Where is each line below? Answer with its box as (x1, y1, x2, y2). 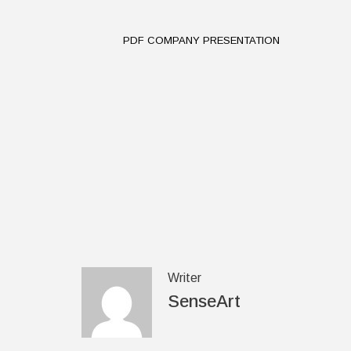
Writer (167, 271, 201, 284)
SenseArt (167, 291, 241, 311)
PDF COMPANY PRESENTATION (123, 34, 280, 46)
